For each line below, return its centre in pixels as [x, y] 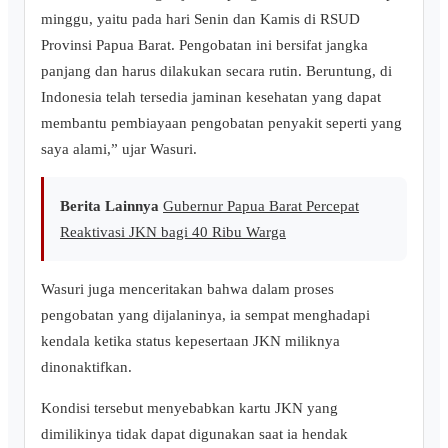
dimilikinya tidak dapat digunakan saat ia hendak [194, 434]
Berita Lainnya [109, 205]
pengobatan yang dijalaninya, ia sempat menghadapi [205, 315]
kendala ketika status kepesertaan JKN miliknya [190, 341]
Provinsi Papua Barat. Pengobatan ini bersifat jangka [204, 44]
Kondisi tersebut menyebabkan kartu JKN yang [189, 408]
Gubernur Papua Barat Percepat [261, 205]
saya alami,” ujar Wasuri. [119, 148]
